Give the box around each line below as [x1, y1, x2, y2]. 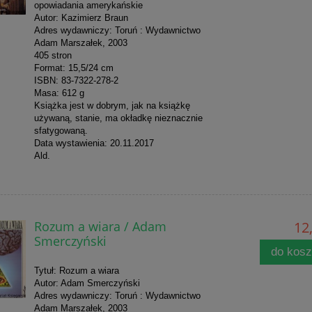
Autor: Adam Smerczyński [33, 278, 140, 289]
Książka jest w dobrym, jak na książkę [33, 100, 190, 111]
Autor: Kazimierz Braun [33, 13, 128, 24]
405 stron [33, 50, 72, 61]
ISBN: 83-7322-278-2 [33, 75, 118, 86]
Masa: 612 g [33, 88, 84, 99]
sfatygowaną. [33, 125, 88, 136]
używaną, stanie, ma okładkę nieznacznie [33, 113, 203, 124]
